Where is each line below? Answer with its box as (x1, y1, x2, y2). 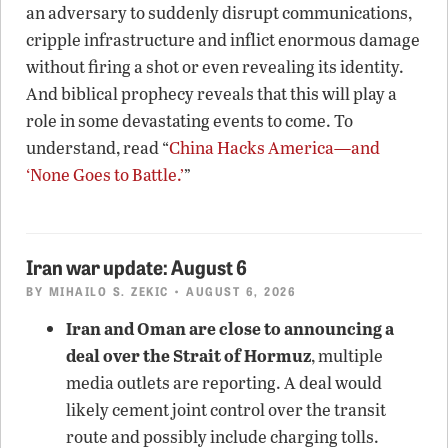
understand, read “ (26, 135, 169, 159)
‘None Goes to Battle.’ (26, 162, 184, 186)
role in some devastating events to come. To (26, 108, 353, 132)
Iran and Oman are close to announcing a (66, 315, 394, 340)
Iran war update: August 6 (26, 251, 247, 280)
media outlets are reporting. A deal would (66, 370, 382, 394)
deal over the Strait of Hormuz (66, 342, 311, 367)
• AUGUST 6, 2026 (168, 281, 296, 299)
